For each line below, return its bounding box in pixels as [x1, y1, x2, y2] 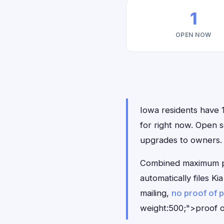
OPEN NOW [175, 31, 211, 38]
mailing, [140, 188, 171, 198]
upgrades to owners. [140, 135, 222, 145]
